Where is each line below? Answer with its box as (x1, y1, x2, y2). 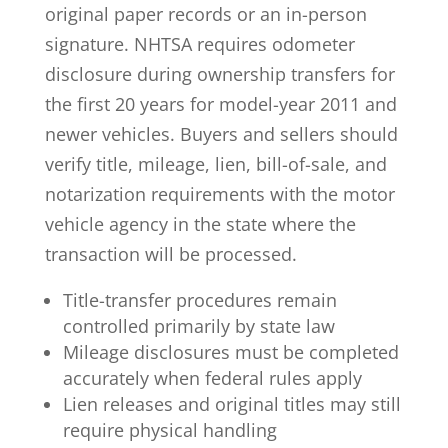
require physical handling (62, 417, 277, 442)
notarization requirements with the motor (44, 181, 395, 206)
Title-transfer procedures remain (62, 287, 337, 312)
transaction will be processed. (44, 241, 297, 266)
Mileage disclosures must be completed (62, 339, 399, 364)
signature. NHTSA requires (44, 31, 272, 56)
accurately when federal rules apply (62, 365, 362, 390)
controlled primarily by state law (62, 313, 335, 338)
